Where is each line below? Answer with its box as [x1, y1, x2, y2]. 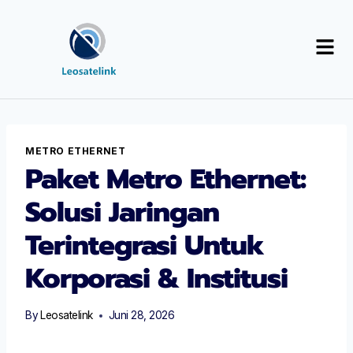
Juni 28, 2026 [108, 309, 175, 322]
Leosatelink [40, 309, 93, 322]
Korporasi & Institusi [25, 258, 288, 300]
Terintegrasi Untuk [25, 225, 264, 267]
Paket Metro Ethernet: [25, 158, 306, 201]
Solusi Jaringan [25, 191, 219, 234]
